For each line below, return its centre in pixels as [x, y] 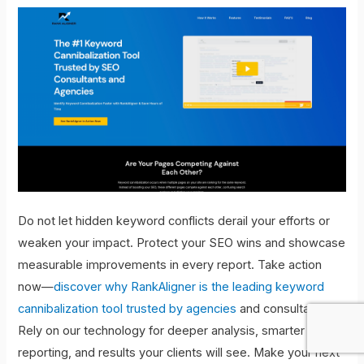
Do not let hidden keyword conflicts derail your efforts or [174, 221]
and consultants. [284, 309]
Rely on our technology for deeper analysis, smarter [162, 331]
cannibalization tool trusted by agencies [128, 309]
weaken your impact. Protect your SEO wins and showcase [182, 243]
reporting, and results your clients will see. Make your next [179, 353]
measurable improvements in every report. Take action [170, 265]
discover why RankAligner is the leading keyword [189, 287]
